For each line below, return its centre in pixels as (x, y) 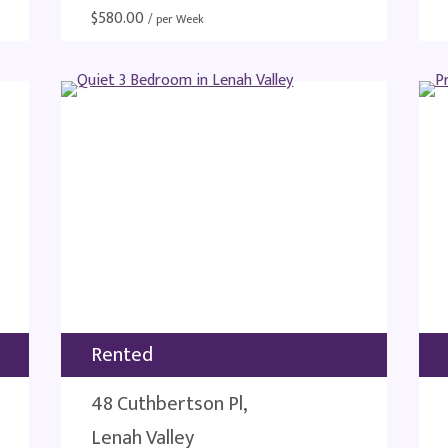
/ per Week (176, 19)
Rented (122, 355)
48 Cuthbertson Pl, (169, 404)
